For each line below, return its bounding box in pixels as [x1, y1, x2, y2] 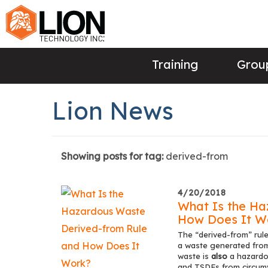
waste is [178, 251, 211, 261]
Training [151, 56, 198, 72]
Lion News [52, 96, 173, 126]
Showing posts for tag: [61, 150, 166, 163]
